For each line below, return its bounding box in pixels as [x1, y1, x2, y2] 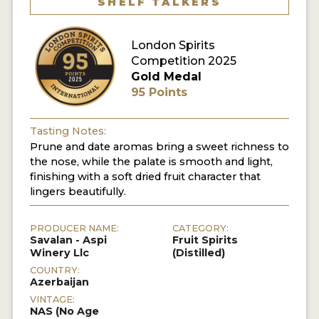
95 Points [130, 85, 187, 100]
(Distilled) [172, 246, 226, 260]
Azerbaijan [29, 276, 89, 289]
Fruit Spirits [172, 234, 239, 247]
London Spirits [130, 38, 215, 53]
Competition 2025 [130, 54, 236, 68]
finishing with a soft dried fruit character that [29, 170, 261, 184]
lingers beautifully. [29, 185, 126, 199]
